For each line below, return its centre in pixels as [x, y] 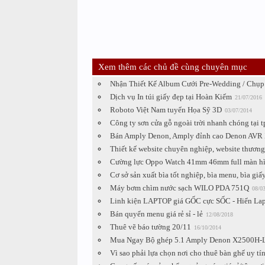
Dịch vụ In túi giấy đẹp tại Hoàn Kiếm [171, 97]
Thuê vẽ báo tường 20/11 [150, 227]
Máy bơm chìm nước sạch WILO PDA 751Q [179, 188]
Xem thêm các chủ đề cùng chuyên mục [172, 67]
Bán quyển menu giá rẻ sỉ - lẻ [156, 214]
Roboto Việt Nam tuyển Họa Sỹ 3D [166, 110]
